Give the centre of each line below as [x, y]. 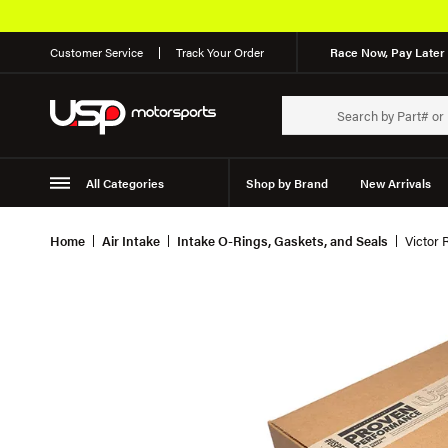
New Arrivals [395, 183]
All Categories [124, 183]
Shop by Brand [286, 183]
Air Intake [131, 240]
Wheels [183, 231]
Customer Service [96, 52]
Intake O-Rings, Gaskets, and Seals [282, 240]
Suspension [98, 231]
